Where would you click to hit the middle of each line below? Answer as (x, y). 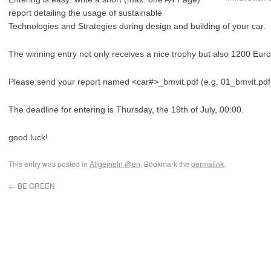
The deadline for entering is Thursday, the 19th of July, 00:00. (126, 109)
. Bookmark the (166, 164)
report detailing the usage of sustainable (85, 13)
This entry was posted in (49, 164)
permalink (207, 164)
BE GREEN (35, 185)
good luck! (28, 137)
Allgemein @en (115, 164)
